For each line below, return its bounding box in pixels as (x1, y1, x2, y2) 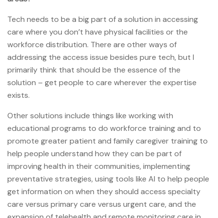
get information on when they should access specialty (7, 186, 200, 197)
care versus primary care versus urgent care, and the (7, 199, 196, 209)
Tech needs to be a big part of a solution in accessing (7, 14, 198, 24)
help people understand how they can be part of (7, 148, 182, 159)
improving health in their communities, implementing (7, 161, 190, 171)
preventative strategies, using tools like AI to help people (7, 173, 209, 184)
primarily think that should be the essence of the (7, 64, 181, 75)
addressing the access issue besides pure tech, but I (7, 52, 194, 62)
